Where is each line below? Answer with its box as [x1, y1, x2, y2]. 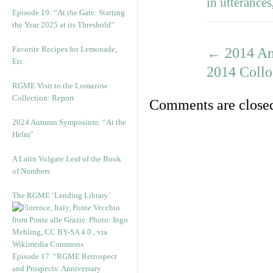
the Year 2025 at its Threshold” [12, 20, 115, 29]
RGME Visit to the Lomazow [12, 81, 107, 90]
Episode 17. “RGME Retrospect [12, 252, 117, 261]
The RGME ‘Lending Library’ [12, 191, 111, 200]
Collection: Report [12, 93, 74, 102]
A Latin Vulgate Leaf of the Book [12, 154, 121, 163]
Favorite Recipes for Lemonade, [12, 44, 117, 54]
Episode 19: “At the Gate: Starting [12, 8, 125, 17]
